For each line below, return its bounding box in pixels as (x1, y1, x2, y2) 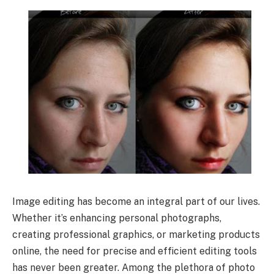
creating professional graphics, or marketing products (12, 228, 260, 240)
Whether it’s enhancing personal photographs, (12, 212, 221, 224)
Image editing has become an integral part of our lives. (12, 195, 260, 207)
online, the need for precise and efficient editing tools (12, 245, 257, 257)
